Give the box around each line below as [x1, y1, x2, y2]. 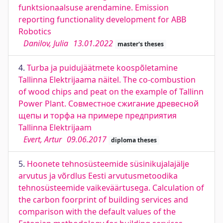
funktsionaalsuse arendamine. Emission [18, 2, 169, 13]
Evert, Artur [23, 134, 62, 145]
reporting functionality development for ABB [18, 14, 186, 25]
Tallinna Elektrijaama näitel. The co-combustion [18, 74, 196, 85]
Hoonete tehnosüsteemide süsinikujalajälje [27, 158, 189, 169]
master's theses [117, 40, 164, 48]
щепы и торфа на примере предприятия [18, 110, 177, 121]
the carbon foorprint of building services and [18, 194, 188, 205]
